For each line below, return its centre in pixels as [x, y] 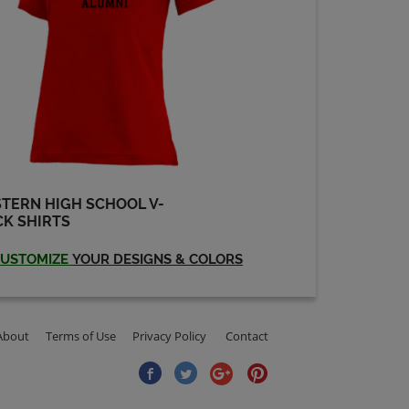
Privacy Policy [170, 336]
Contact [247, 336]
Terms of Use [81, 336]
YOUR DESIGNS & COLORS [157, 260]
